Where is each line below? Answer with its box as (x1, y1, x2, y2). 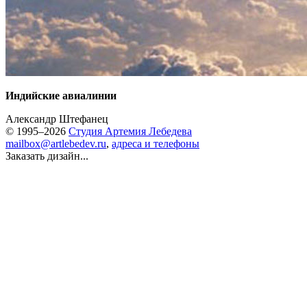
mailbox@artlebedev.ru (5, 138, 106, 149)
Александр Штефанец (5, 113, 108, 125)
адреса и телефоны (112, 138, 199, 149)
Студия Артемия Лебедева (69, 125, 192, 137)
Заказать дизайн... (5, 150, 88, 162)
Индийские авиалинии (5, 90, 116, 101)
